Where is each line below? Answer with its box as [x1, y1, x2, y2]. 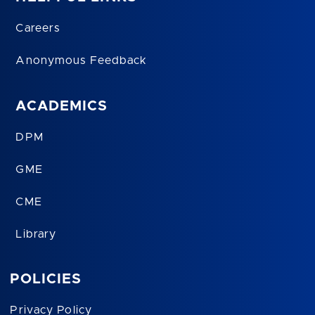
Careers [15, 22, 60, 34]
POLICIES [10, 272, 82, 287]
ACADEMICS [15, 98, 108, 113]
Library [15, 228, 57, 240]
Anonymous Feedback [15, 55, 148, 67]
